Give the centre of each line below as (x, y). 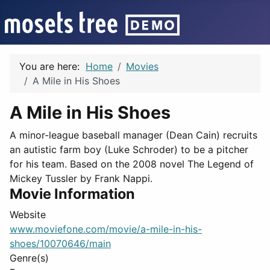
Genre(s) (29, 258)
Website (28, 215)
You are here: (52, 66)
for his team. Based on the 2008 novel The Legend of (132, 164)
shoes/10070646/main (60, 243)
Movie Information (72, 194)
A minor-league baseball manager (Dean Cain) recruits (133, 135)
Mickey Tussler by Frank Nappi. (81, 178)
